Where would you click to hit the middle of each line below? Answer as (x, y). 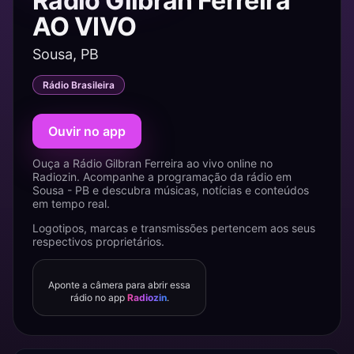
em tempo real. (71, 203)
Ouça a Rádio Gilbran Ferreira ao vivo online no (153, 163)
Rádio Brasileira (79, 85)
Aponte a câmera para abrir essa (119, 285)
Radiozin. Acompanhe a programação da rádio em (162, 177)
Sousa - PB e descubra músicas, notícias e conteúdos (171, 190)
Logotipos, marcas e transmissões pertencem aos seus (174, 228)
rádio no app (98, 298)
